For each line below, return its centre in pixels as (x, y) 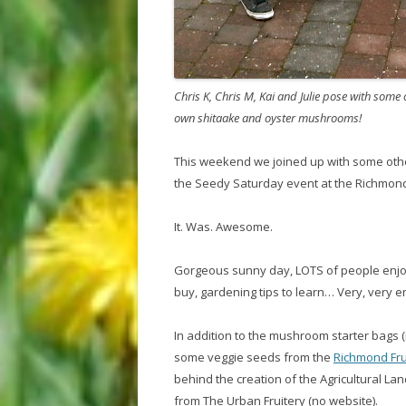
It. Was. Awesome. (223, 227)
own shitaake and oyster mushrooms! (268, 118)
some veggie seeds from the (254, 357)
